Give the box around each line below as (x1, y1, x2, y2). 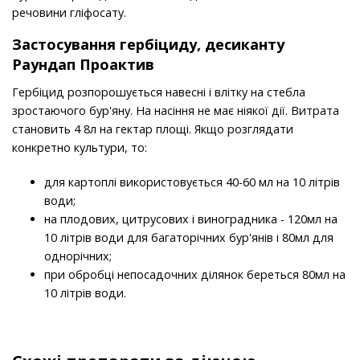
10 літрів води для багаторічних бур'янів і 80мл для (44, 230, 333, 246)
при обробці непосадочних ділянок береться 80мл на (44, 267, 346, 283)
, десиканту (197, 35, 284, 55)
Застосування (12, 35, 120, 55)
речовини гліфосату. (12, 5, 126, 21)
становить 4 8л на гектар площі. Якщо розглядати (12, 121, 293, 137)
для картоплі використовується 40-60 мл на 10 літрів (44, 174, 340, 190)
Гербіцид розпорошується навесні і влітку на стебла (12, 84, 305, 100)
